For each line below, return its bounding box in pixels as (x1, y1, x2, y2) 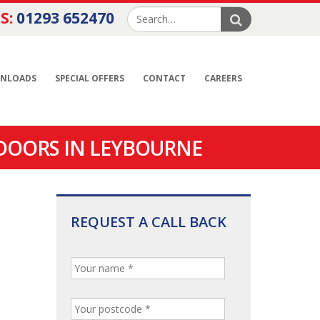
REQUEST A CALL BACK (70, 212, 226, 231)
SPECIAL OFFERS (55, 72, 124, 84)
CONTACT (143, 72, 186, 84)
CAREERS (204, 72, 242, 84)
